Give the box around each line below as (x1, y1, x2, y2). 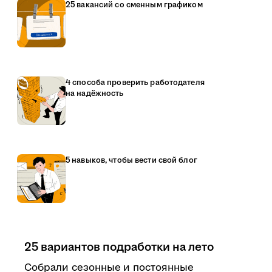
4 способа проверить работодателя (66, 77, 205, 88)
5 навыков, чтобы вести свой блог (66, 155, 197, 166)
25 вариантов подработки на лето (24, 239, 214, 256)
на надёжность (66, 88, 124, 99)
